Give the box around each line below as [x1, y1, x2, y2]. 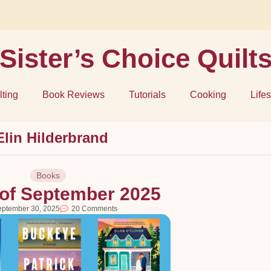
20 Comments [71, 204, 117, 213]
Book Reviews [42, 90, 105, 100]
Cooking [190, 90, 226, 100]
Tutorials [129, 90, 166, 100]
